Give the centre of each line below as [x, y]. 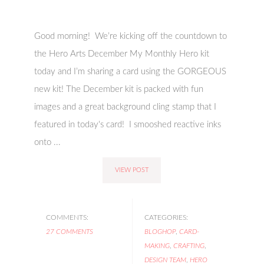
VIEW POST [132, 170]
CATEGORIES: [166, 217]
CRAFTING [189, 246]
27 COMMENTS [70, 232]
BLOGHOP [160, 232]
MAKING [157, 246]
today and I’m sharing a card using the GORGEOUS [131, 72]
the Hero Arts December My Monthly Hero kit [122, 54]
